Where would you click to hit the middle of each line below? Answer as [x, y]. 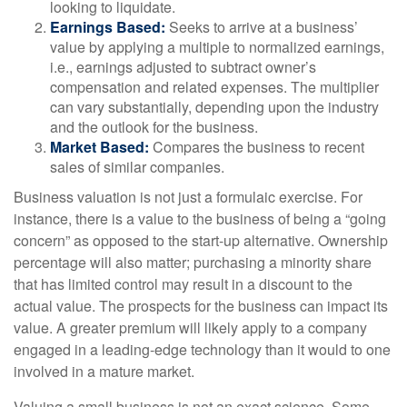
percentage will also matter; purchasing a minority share [193, 262]
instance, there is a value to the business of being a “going [200, 218]
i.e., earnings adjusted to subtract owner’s [183, 67]
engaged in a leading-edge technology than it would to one [202, 349]
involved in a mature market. [104, 371]
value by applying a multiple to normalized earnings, [217, 47]
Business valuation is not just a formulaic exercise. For [188, 197]
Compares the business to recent [257, 147]
